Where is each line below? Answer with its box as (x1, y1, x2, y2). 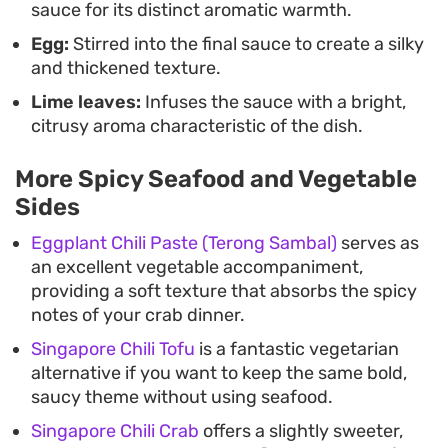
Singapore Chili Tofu (31, 338, 195, 361)
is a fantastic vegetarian (195, 338, 399, 361)
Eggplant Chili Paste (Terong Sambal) (31, 232, 337, 255)
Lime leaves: (31, 91, 141, 114)
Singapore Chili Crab (31, 420, 199, 443)
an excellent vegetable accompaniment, (31, 256, 363, 279)
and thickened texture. (31, 57, 221, 80)
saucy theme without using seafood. (31, 386, 333, 409)
